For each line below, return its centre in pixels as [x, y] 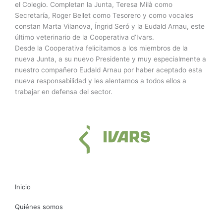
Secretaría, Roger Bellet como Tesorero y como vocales [104, 15]
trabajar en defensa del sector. [64, 91]
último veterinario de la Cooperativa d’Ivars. [84, 37]
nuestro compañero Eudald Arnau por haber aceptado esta [109, 70]
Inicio [23, 187]
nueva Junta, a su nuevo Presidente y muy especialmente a [111, 59]
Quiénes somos [39, 206]
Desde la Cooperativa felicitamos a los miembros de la [101, 48]
